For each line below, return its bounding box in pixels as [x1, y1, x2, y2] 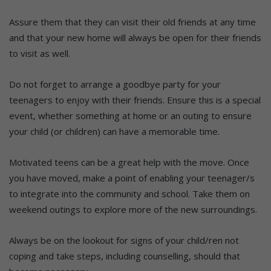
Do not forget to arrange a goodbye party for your [9, 77, 221, 90]
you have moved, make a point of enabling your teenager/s [9, 171, 255, 184]
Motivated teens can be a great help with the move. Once [9, 155, 249, 168]
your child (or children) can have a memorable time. [9, 125, 220, 137]
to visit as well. [9, 47, 70, 59]
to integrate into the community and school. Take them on [9, 187, 250, 200]
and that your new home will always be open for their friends [9, 31, 261, 44]
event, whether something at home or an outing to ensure [9, 109, 252, 122]
